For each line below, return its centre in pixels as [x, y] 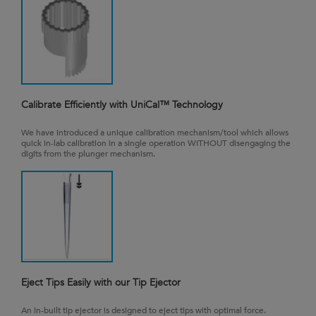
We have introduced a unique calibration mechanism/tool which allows [155, 132]
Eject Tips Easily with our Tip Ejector [101, 282]
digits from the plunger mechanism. [88, 153]
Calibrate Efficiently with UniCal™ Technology [122, 104]
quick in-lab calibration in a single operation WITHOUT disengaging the [156, 143]
